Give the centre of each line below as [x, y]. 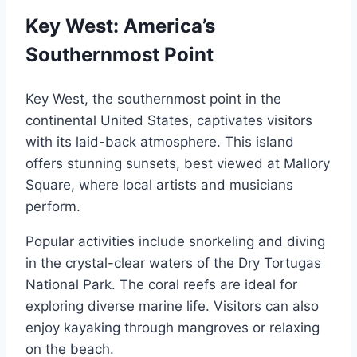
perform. [53, 206]
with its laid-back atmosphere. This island [160, 141]
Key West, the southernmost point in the [153, 98]
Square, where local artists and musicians [159, 184]
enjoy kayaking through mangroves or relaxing [173, 327]
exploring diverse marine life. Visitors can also [172, 306]
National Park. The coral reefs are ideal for [161, 284]
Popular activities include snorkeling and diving [175, 241]
